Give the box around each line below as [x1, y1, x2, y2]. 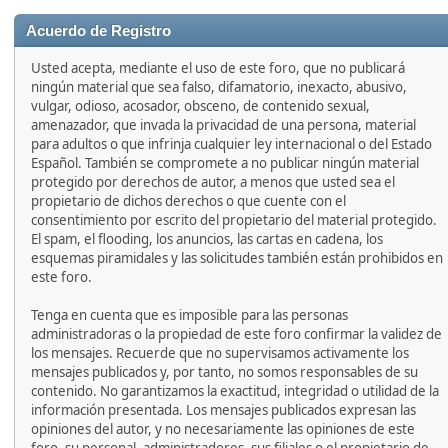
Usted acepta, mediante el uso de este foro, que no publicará [31, 59, 405, 77]
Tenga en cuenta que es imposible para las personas [31, 306, 348, 324]
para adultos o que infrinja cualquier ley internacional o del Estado [31, 135, 432, 153]
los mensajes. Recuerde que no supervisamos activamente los [31, 344, 409, 362]
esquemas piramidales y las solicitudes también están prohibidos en [31, 249, 443, 267]
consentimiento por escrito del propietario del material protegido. [31, 211, 437, 229]
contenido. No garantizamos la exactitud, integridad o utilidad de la [31, 382, 439, 400]
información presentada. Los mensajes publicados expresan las [31, 401, 416, 419]
